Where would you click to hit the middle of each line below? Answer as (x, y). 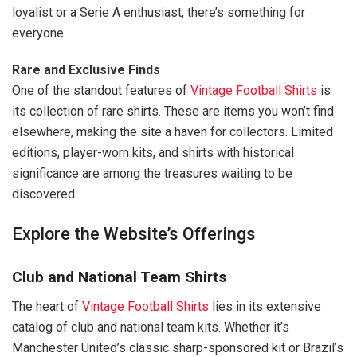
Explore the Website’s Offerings (134, 233)
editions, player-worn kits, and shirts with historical (153, 153)
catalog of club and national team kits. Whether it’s (151, 327)
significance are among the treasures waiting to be (152, 174)
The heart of (47, 306)
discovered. (45, 194)
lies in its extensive (265, 306)
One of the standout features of (101, 91)
